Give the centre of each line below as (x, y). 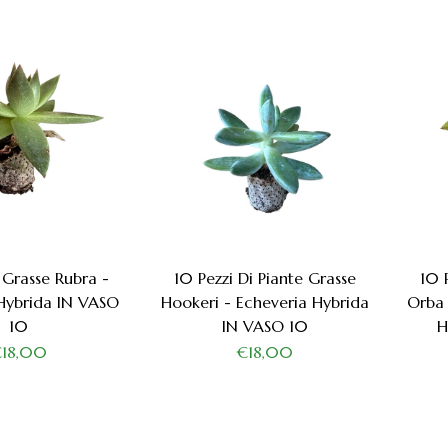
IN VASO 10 (265, 325)
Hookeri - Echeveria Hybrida (265, 301)
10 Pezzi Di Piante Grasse (265, 277)
